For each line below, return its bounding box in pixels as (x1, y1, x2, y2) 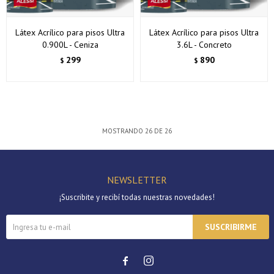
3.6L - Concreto (176, 39, 232, 50)
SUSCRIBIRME (205, 221, 257, 232)
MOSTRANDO (102, 127, 145, 135)
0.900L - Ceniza (42, 39, 98, 50)
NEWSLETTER (107, 174, 167, 186)
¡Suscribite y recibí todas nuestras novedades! (59, 192, 215, 202)
